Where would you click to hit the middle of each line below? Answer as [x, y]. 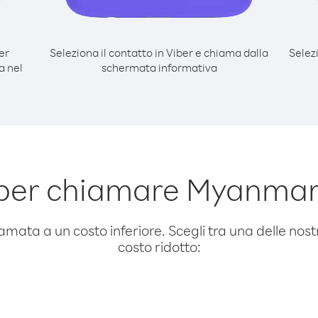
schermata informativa [159, 67]
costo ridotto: [159, 247]
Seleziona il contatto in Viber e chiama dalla [159, 53]
